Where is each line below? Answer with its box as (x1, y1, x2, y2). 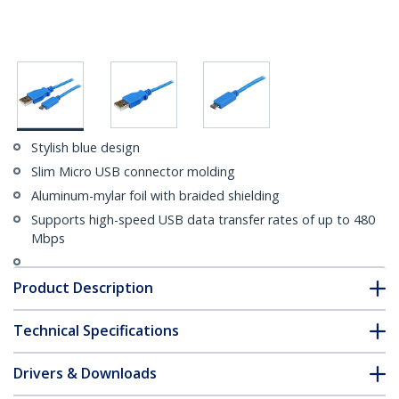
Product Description (13, 278, 153, 298)
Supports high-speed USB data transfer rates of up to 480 (31, 211, 375, 229)
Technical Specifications (13, 321, 179, 341)
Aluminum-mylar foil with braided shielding (31, 187, 280, 205)
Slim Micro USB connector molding (31, 163, 235, 181)
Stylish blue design (31, 139, 140, 157)
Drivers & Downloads (13, 363, 157, 384)
